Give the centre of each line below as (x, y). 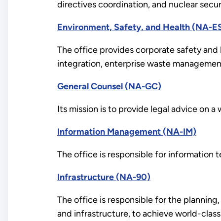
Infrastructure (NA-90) (104, 177)
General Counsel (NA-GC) (109, 87)
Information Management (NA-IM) (127, 132)
